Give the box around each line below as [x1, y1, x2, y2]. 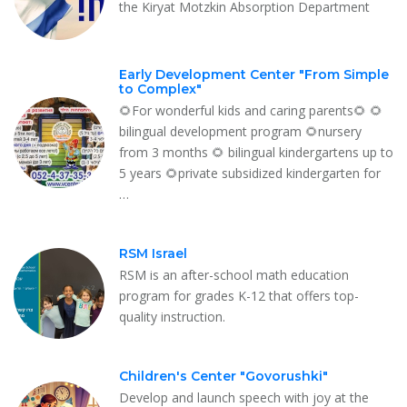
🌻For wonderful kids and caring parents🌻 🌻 [119, 101, 382, 119]
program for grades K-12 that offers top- [119, 286, 359, 304]
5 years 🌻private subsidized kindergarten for [119, 164, 381, 182]
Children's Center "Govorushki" [119, 367, 328, 384]
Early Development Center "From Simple [119, 65, 389, 83]
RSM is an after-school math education [119, 265, 349, 283]
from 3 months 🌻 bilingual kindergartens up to [119, 143, 393, 161]
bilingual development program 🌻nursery [119, 122, 362, 140]
